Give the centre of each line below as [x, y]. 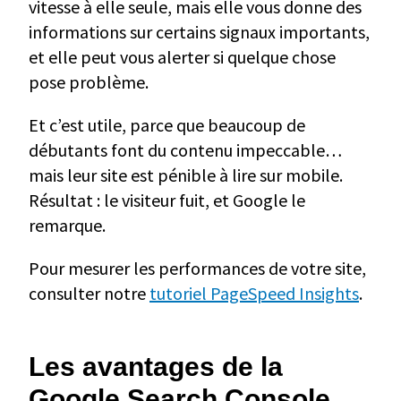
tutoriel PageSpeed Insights [254, 294]
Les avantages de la [156, 367]
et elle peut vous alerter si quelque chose [182, 57]
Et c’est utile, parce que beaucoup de [167, 125]
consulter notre [89, 294]
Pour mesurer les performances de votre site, [197, 269]
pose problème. [89, 82]
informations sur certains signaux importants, [199, 32]
